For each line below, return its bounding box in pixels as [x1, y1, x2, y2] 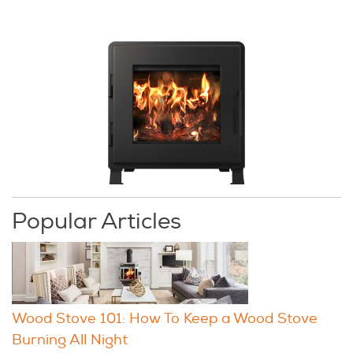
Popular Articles [12, 207, 181, 236]
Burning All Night [12, 330, 128, 349]
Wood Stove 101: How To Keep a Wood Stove [12, 309, 318, 328]
